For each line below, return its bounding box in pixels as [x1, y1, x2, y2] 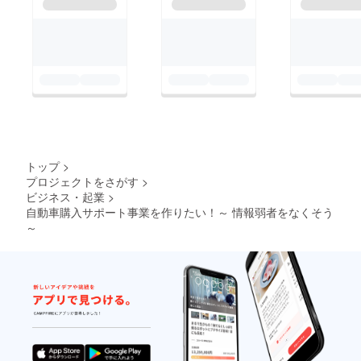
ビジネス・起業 [26, 188, 105, 205]
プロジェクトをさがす [26, 172, 139, 189]
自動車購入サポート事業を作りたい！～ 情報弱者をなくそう [26, 203, 334, 220]
